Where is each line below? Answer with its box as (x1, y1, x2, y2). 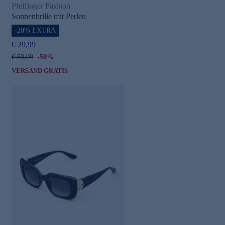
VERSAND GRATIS (12, 66, 68, 74)
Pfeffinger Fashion (12, 1, 70, 10)
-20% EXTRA (15, 26, 56, 34)
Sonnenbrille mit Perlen (12, 12, 86, 21)
